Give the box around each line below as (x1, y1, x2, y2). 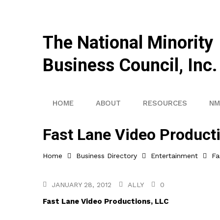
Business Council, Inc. (43, 55, 217, 76)
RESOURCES (143, 99, 187, 108)
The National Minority (43, 32, 213, 53)
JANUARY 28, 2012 (52, 181, 111, 189)
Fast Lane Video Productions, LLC (43, 197, 168, 206)
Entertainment (151, 152, 198, 160)
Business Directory (76, 152, 137, 160)
